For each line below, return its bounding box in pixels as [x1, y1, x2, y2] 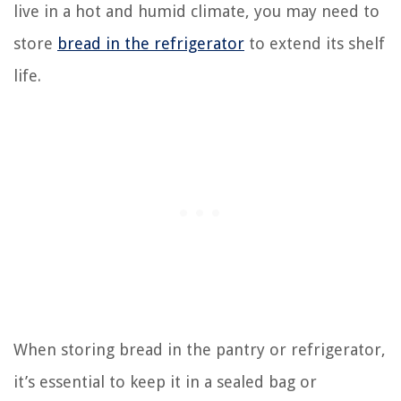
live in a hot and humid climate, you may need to [13, 2, 380, 21]
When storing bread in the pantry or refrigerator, [13, 340, 386, 360]
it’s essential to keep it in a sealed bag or [13, 372, 317, 392]
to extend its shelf [244, 34, 385, 54]
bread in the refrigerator [57, 34, 244, 54]
